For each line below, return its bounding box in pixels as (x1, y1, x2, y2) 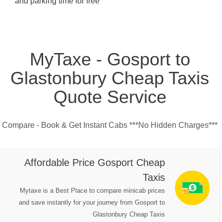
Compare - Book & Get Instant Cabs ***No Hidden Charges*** (2, 121, 218, 130)
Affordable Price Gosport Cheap (24, 157, 165, 168)
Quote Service (53, 87, 166, 108)
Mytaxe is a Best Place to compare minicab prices (20, 187, 165, 195)
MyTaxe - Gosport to (29, 49, 190, 70)
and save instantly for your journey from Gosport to (19, 199, 165, 207)
